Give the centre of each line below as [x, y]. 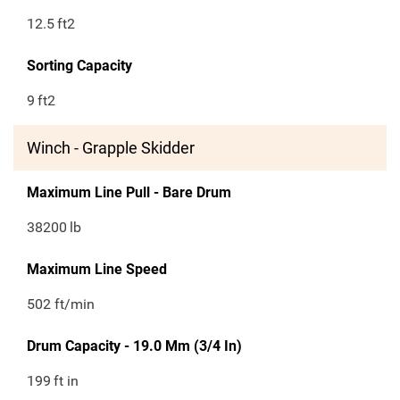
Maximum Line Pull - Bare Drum [129, 193]
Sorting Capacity [79, 66]
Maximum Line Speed [97, 270]
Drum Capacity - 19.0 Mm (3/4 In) [134, 346]
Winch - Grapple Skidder [111, 148]
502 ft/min [61, 304]
